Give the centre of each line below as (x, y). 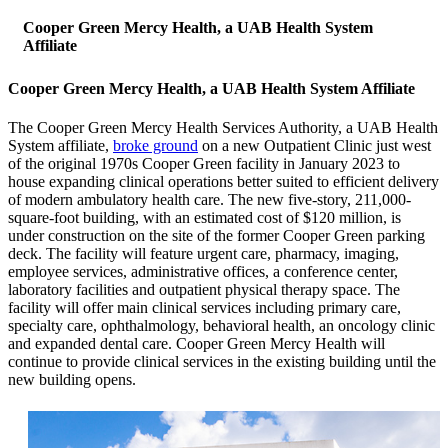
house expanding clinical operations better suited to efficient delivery (223, 182)
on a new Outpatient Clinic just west (314, 146)
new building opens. (72, 380)
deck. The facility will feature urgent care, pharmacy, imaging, (203, 254)
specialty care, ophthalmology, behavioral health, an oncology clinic (221, 326)
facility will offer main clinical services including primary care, (204, 308)
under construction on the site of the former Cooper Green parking (216, 236)
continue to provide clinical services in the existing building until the (222, 362)
